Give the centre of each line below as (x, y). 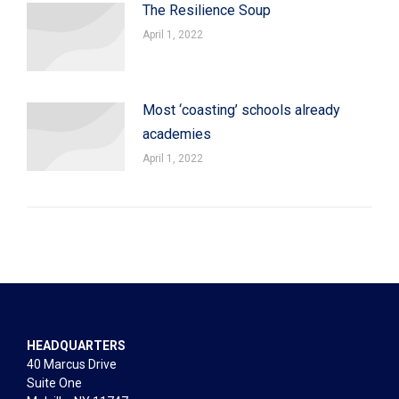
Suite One (54, 383)
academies (177, 134)
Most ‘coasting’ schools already (241, 110)
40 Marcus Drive (72, 364)
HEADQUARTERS (76, 345)
